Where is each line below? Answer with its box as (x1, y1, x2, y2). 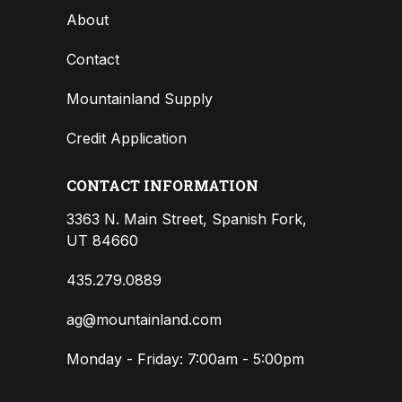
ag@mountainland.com (66, 310, 222, 328)
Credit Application (66, 128, 187, 147)
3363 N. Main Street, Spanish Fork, (66, 209, 307, 228)
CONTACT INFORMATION (66, 175, 258, 195)
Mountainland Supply (66, 89, 213, 108)
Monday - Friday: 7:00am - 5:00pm (66, 349, 304, 368)
